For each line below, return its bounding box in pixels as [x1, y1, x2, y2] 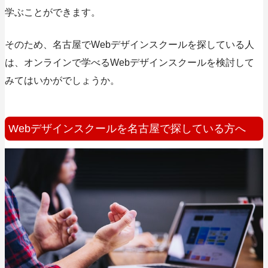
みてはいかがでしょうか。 [5, 75, 120, 86]
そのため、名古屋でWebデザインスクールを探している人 [5, 39, 254, 50]
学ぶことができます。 [5, 7, 100, 18]
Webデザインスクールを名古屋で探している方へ [8, 123, 246, 135]
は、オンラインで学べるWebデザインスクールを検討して [5, 57, 254, 68]
